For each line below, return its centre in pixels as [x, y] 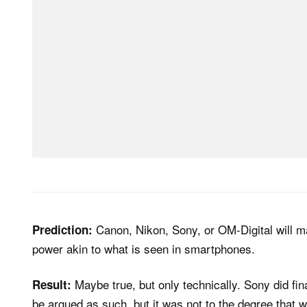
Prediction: [62, 229]
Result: [52, 285]
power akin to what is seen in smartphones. [144, 248]
